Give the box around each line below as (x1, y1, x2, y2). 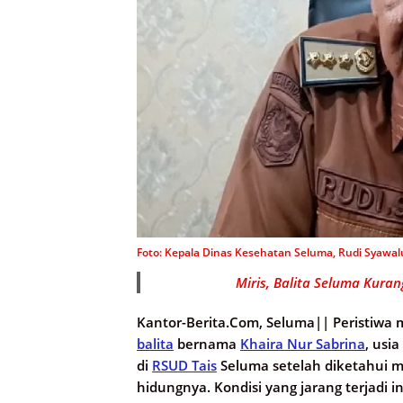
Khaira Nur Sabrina (240, 335, 365, 354)
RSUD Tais (152, 356, 217, 375)
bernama (174, 335, 240, 354)
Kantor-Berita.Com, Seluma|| (137, 313, 329, 332)
